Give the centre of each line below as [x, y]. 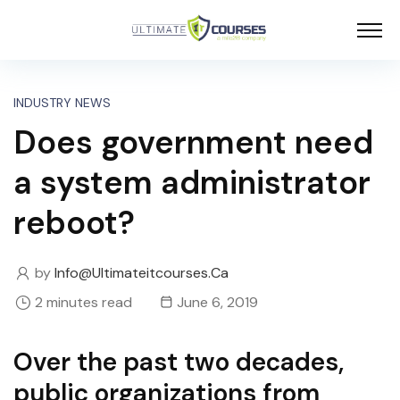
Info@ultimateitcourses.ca [142, 273]
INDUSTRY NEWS [62, 103]
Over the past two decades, [179, 362]
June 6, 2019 [217, 303]
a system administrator [192, 183]
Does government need [193, 143]
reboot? [74, 223]
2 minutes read [83, 303]
